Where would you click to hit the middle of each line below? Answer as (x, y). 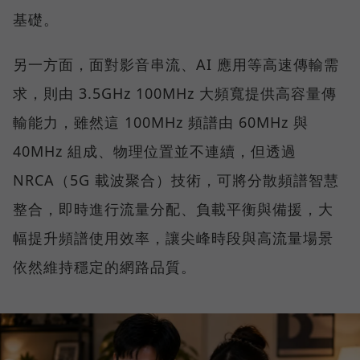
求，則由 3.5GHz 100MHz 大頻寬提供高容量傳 (175, 93)
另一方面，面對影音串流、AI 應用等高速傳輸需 (176, 64)
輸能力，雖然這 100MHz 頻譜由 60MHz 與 (161, 122)
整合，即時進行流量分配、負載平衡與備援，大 (173, 209)
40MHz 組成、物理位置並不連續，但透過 (155, 151)
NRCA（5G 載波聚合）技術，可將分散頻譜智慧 (176, 180)
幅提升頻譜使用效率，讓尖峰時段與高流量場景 (173, 237)
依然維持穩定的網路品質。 (104, 266)
